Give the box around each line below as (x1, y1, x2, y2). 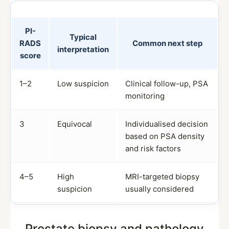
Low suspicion (57, 79, 109, 88)
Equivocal (57, 119, 92, 129)
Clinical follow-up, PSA (125, 79, 208, 88)
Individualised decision (125, 119, 208, 129)
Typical (70, 32, 97, 42)
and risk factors (125, 144, 181, 153)
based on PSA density (125, 131, 204, 141)
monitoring (125, 91, 165, 101)
